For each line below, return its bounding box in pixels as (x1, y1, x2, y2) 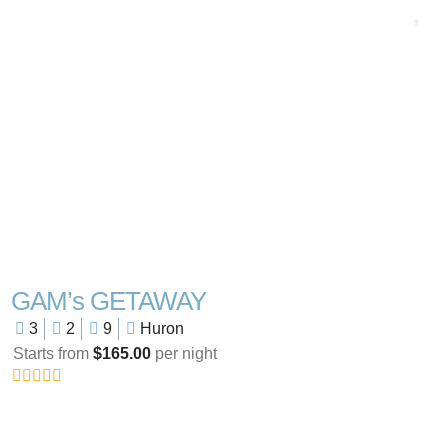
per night (150, 345, 217, 363)
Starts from (12, 345, 93, 363)
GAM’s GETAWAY (10, 286, 206, 317)
